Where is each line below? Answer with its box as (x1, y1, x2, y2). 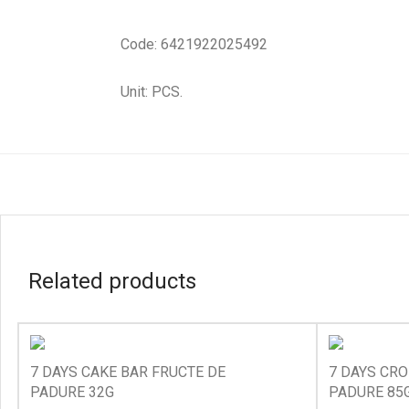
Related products (28, 268, 196, 294)
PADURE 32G (30, 383, 114, 401)
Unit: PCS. (121, 83, 183, 100)
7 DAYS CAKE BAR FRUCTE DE (30, 363, 225, 381)
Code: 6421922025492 (121, 36, 267, 53)
